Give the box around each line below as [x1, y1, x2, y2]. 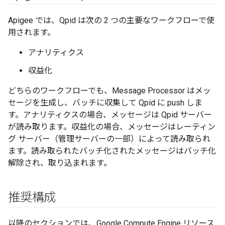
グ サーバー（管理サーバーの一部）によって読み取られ [8, 134, 210, 144]
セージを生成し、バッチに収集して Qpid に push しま [8, 98, 202, 107]
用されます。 [8, 28, 55, 37]
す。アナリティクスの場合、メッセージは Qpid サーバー [8, 110, 212, 120]
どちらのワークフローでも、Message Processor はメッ [8, 86, 211, 95]
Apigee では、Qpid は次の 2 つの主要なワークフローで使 [8, 16, 214, 25]
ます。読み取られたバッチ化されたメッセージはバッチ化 [8, 146, 216, 156]
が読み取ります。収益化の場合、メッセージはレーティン [8, 122, 215, 132]
